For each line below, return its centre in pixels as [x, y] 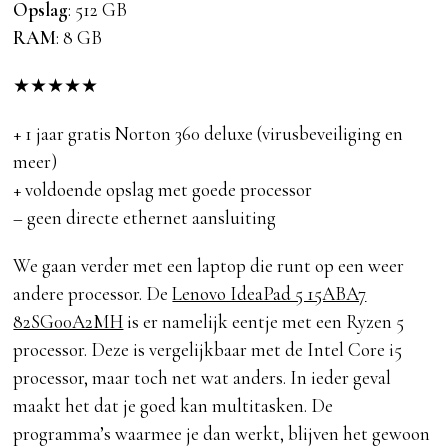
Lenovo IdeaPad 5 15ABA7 [269, 294]
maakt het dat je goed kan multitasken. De [173, 406]
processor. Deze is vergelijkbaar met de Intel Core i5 [208, 350]
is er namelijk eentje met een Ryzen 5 [264, 322]
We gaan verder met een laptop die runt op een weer [209, 266]
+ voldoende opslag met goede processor [163, 190]
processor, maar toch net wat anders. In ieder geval [202, 378]
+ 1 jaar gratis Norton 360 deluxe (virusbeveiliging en [208, 134]
